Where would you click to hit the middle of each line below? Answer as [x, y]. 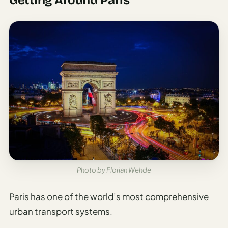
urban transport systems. [61, 211]
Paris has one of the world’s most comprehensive [109, 197]
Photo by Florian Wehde [114, 170]
